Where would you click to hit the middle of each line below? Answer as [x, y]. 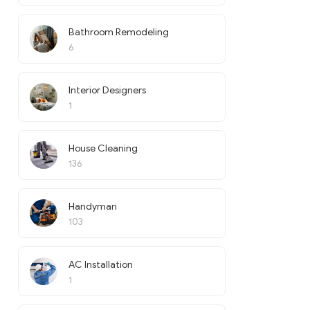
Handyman [93, 207]
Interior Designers [107, 90]
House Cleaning [103, 148]
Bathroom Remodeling [119, 32]
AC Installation [101, 265]
